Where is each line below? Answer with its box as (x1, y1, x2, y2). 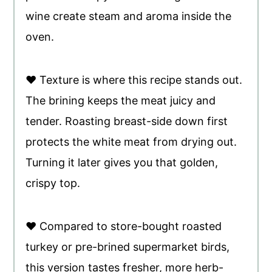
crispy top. (25, 176, 81, 189)
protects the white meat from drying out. (25, 135, 237, 148)
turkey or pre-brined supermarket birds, (25, 240, 230, 253)
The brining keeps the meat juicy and (25, 93, 216, 107)
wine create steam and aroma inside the (25, 9, 232, 22)
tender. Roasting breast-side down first (25, 114, 228, 127)
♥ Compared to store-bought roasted (25, 219, 222, 233)
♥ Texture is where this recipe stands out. (25, 73, 243, 86)
